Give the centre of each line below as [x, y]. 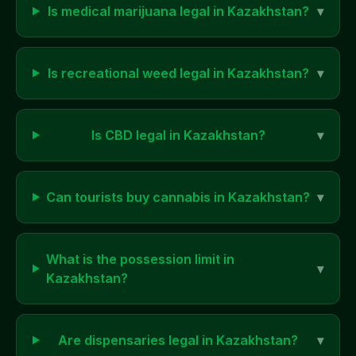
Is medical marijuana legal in [137, 11]
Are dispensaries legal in [137, 340]
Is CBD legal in [137, 135]
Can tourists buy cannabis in [137, 197]
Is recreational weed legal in [137, 73]
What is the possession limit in [140, 259]
